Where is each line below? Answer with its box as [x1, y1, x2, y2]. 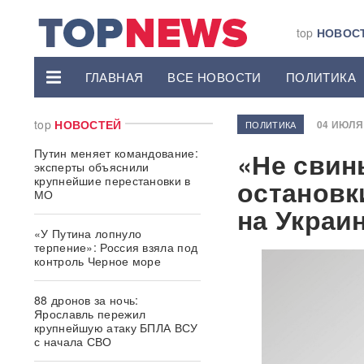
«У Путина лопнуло [34, 225, 142, 241]
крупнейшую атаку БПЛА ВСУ [34, 319, 198, 336]
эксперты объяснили [34, 158, 149, 175]
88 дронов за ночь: [34, 292, 139, 308]
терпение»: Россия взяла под [34, 239, 198, 255]
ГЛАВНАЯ [84, 68, 144, 85]
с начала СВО [34, 333, 112, 349]
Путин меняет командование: [34, 145, 198, 161]
